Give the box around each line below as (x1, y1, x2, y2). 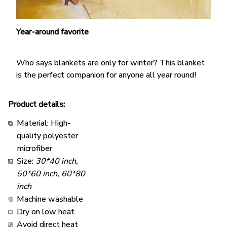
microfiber (17, 143, 52, 155)
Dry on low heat (17, 206, 74, 218)
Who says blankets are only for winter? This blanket (16, 57, 205, 68)
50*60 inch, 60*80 (17, 168, 85, 180)
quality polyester (17, 130, 80, 142)
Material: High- (17, 118, 71, 129)
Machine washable (17, 194, 83, 205)
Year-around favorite (16, 26, 89, 38)
